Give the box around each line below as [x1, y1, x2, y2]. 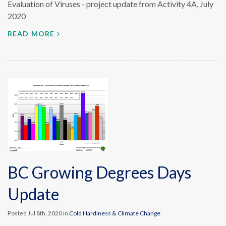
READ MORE [8, 29, 55, 38]
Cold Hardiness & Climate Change [69, 209, 160, 217]
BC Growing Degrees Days [8, 162, 191, 182]
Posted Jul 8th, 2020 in [8, 209, 69, 217]
